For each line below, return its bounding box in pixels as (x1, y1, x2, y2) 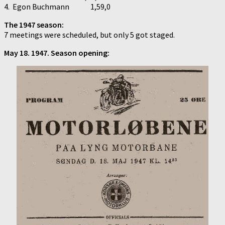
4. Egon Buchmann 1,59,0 (4, 1, 110, 12)
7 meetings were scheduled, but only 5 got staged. (4, 29, 175, 40)
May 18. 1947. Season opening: (4, 47, 109, 58)
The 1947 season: (4, 19, 64, 30)
